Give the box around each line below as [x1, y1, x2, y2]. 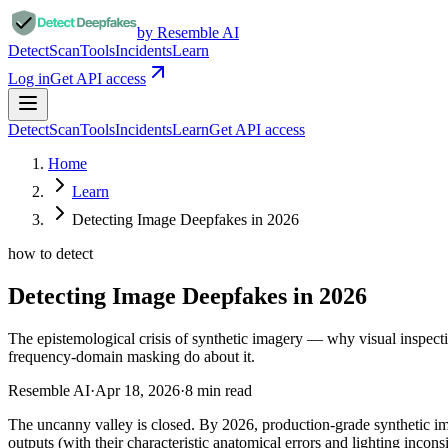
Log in [8, 70, 50, 87]
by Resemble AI [137, 24, 239, 41]
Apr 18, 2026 [95, 381, 180, 399]
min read [193, 381, 252, 399]
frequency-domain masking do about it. [8, 347, 255, 365]
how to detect [8, 245, 93, 262]
